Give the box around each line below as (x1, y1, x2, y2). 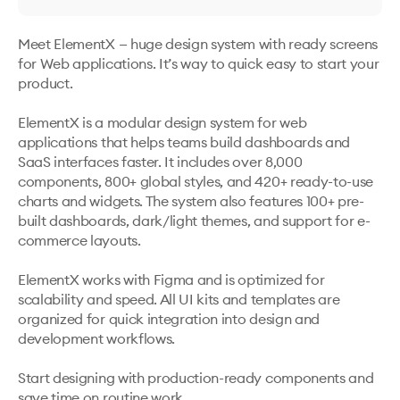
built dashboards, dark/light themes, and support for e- (18, 212, 371, 229)
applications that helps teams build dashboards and (18, 133, 350, 151)
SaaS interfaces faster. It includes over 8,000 (18, 153, 303, 171)
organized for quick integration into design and (18, 310, 320, 328)
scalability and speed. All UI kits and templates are (18, 290, 340, 308)
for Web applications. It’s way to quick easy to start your (18, 54, 379, 72)
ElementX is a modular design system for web (18, 113, 307, 131)
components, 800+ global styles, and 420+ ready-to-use (18, 172, 374, 190)
